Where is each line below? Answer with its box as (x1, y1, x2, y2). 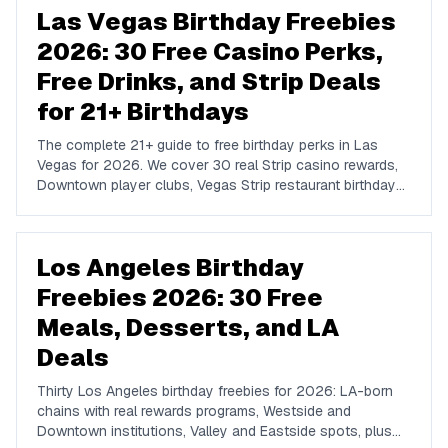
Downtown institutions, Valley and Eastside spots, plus (37, 422, 392, 440)
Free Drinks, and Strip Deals (37, 66, 381, 97)
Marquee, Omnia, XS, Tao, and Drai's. (37, 216, 269, 234)
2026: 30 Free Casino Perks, (37, 36, 383, 67)
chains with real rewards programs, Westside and (37, 402, 351, 420)
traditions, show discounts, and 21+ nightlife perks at (37, 196, 374, 214)
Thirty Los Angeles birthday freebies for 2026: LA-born (37, 382, 393, 400)
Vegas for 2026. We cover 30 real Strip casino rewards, (37, 156, 398, 174)
